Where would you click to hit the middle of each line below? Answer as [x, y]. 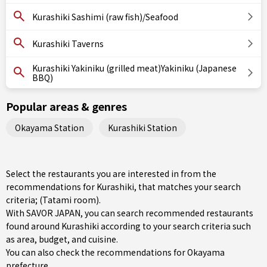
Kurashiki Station [142, 127]
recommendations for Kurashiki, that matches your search [123, 187]
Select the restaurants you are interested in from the [111, 173]
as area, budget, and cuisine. [62, 239]
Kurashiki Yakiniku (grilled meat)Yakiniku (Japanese [134, 68]
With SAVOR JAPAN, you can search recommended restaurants [130, 213]
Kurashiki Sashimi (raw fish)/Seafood [105, 17]
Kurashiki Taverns [68, 44]
